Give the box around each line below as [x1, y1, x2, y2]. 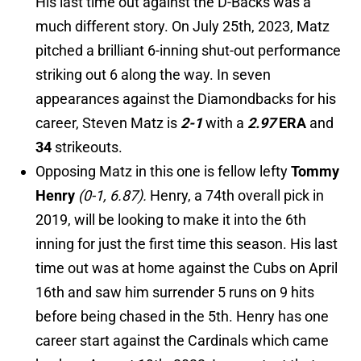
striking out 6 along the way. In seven [35, 66, 271, 84]
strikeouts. [55, 139, 122, 156]
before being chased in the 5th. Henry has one [35, 308, 329, 326]
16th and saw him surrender [35, 284, 214, 301]
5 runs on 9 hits [218, 284, 314, 301]
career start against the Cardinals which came [35, 332, 329, 350]
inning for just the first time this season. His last [35, 235, 338, 253]
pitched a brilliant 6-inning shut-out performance [35, 42, 341, 60]
